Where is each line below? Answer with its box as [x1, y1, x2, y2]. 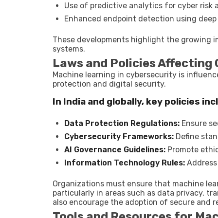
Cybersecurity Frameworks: [64, 132, 174, 141]
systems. [53, 44, 85, 54]
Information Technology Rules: [64, 158, 185, 167]
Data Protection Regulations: [64, 119, 180, 128]
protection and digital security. [53, 79, 166, 89]
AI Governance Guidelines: [64, 145, 165, 154]
